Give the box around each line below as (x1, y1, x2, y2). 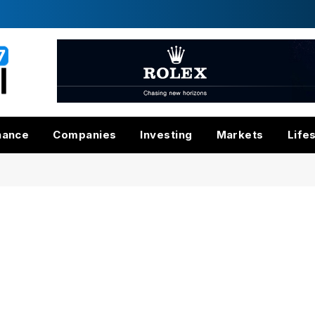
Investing (140, 128, 193, 141)
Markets (216, 128, 264, 141)
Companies (53, 128, 117, 141)
